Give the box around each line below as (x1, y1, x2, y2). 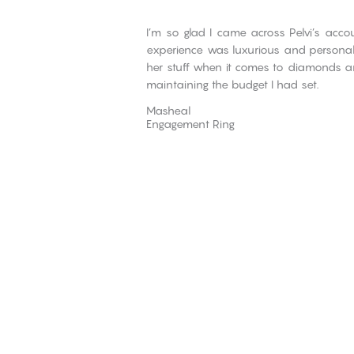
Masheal (146, 104, 191, 118)
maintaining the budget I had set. (146, 77, 319, 92)
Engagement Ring (146, 117, 235, 131)
